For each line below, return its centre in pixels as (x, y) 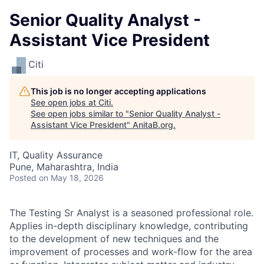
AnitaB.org (153, 125)
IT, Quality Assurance (56, 155)
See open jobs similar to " (80, 113)
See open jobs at (65, 102)
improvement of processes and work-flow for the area (131, 252)
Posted (23, 178)
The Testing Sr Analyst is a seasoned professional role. (131, 213)
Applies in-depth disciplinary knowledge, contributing (129, 226)
